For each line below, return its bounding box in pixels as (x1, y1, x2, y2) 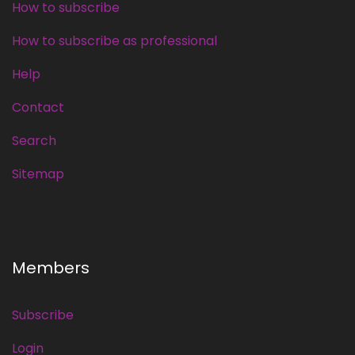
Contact (12, 98, 64, 117)
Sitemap (12, 165, 64, 184)
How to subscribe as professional (12, 32, 217, 51)
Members (12, 257, 90, 280)
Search (12, 132, 56, 151)
